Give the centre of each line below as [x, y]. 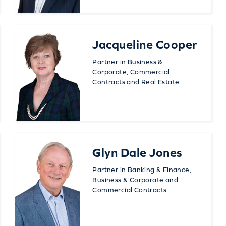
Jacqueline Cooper [145, 45]
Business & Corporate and [135, 180]
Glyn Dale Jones [137, 153]
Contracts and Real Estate [136, 82]
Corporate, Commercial [131, 72]
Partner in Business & [128, 62]
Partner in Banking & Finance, [142, 170]
